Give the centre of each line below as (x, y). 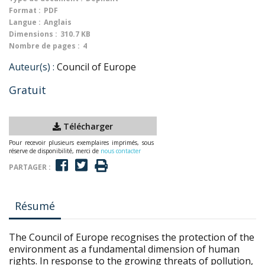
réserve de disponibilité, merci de (55, 151)
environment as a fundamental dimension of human (124, 249)
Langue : (25, 22)
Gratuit (28, 90)
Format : (25, 10)
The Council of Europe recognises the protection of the (132, 237)
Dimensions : (33, 34)
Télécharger (87, 126)
